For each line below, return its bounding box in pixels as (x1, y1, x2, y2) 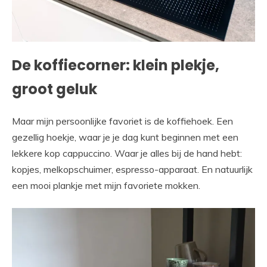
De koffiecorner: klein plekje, (12, 55, 219, 75)
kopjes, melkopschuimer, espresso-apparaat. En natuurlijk (12, 163, 253, 175)
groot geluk (12, 79, 97, 99)
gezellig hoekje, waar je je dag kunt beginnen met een (12, 131, 238, 143)
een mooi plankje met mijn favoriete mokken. (12, 179, 200, 191)
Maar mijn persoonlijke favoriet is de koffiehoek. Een (12, 114, 233, 127)
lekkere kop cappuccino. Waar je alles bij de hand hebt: (12, 147, 242, 159)
